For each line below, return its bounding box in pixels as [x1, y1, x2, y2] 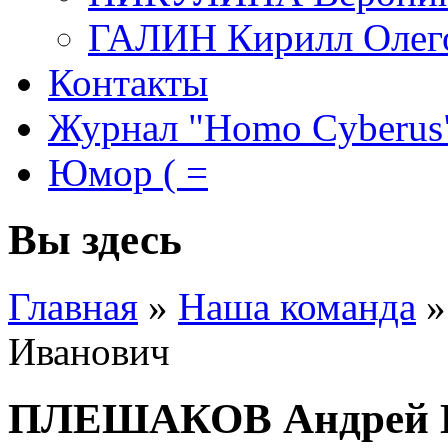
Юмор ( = [48, 151, 208, 195]
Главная [8, 285, 138, 329]
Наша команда [178, 285, 416, 329]
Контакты [48, 61, 208, 105]
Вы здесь [8, 216, 182, 264]
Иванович [8, 330, 170, 374]
